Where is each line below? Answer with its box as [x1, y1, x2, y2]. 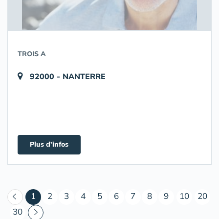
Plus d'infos [30, 140, 68, 149]
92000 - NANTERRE [30, 71, 106, 81]
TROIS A [18, 49, 46, 58]
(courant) [35, 190, 70, 200]
